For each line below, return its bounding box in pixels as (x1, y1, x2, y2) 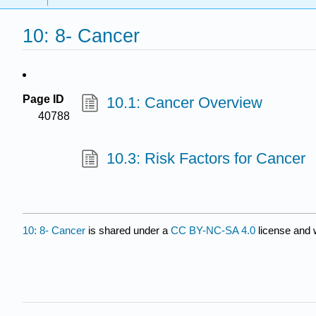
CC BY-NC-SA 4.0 (171, 224, 255, 236)
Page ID (23, 93, 64, 105)
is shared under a (85, 224, 171, 236)
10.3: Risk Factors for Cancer (106, 150, 305, 168)
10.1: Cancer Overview (106, 94, 262, 112)
